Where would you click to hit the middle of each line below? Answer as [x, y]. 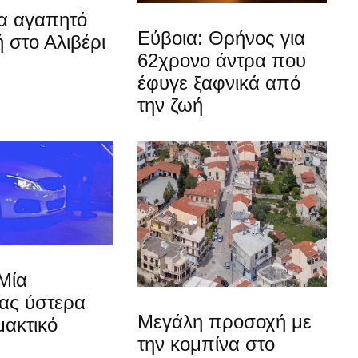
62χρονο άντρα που [222, 60]
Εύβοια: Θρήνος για [222, 38]
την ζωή [171, 105]
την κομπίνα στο [207, 344]
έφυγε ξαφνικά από [219, 82]
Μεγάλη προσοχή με [225, 321]
